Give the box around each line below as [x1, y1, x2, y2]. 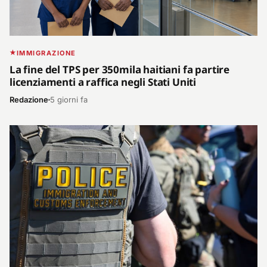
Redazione [10, 95, 48, 105]
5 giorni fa [50, 95, 88, 105]
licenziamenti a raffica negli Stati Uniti [10, 75, 197, 89]
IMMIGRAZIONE [16, 48, 77, 57]
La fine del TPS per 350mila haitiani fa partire [10, 63, 230, 77]
